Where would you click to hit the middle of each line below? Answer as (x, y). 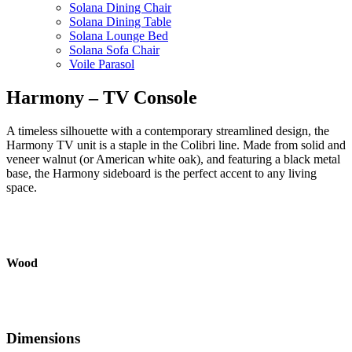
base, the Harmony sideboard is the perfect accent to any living (161, 173)
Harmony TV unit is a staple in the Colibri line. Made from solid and (176, 145)
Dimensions (43, 339)
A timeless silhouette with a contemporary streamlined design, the (168, 130)
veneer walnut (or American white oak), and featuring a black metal (173, 159)
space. (22, 187)
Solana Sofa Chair (114, 49)
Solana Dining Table (120, 21)
